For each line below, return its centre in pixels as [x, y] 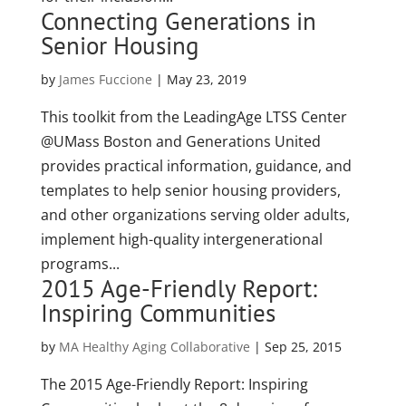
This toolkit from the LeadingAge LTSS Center [193, 117]
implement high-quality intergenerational [181, 239]
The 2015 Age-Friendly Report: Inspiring [174, 384]
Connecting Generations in [178, 21]
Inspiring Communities [158, 313]
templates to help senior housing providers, [190, 190]
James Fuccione [105, 79]
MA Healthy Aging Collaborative [154, 347]
